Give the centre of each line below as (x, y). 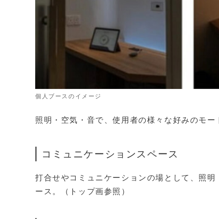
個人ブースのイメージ (68, 96)
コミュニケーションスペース (110, 154)
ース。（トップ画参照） (83, 191)
